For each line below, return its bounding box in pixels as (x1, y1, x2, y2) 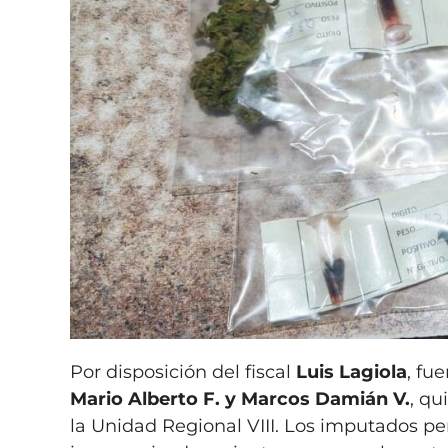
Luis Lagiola (296, 360, 408, 383)
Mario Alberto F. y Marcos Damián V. (70, 387, 411, 410)
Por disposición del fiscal (70, 360, 297, 383)
